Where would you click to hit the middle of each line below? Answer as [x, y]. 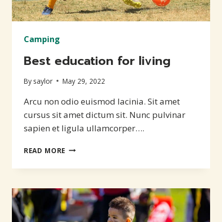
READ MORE [45, 150]
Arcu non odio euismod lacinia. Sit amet [102, 101]
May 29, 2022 [84, 81]
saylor [43, 81]
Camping [42, 39]
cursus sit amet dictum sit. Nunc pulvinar [105, 114]
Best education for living [97, 61]
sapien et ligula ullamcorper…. [84, 128]
